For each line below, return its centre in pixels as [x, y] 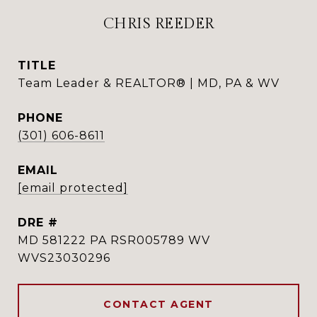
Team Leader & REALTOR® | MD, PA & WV [149, 83]
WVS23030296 [64, 258]
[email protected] [73, 188]
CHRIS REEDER [158, 24]
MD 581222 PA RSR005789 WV [114, 240]
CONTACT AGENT [158, 304]
